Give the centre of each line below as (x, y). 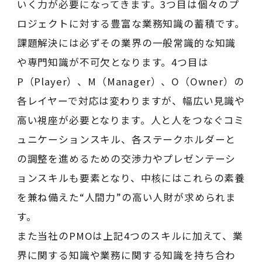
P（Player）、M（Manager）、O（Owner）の (130, 82)
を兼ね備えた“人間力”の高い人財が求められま (127, 197)
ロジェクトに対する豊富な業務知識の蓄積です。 (131, 24)
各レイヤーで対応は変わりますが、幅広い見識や (131, 101)
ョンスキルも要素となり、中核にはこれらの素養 (131, 178)
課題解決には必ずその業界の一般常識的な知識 (126, 43)
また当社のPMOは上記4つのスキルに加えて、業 (130, 236)
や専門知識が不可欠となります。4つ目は (113, 62)
